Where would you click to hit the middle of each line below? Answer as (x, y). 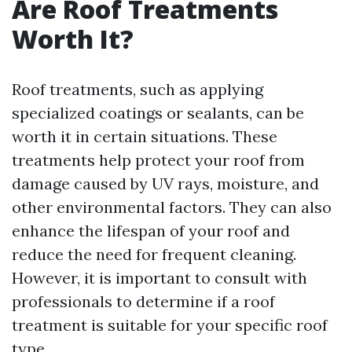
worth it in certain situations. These (145, 136)
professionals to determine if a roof (143, 301)
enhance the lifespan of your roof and (151, 231)
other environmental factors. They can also (172, 207)
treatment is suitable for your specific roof (170, 325)
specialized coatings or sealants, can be (158, 113)
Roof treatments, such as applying (137, 89)
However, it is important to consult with (159, 278)
